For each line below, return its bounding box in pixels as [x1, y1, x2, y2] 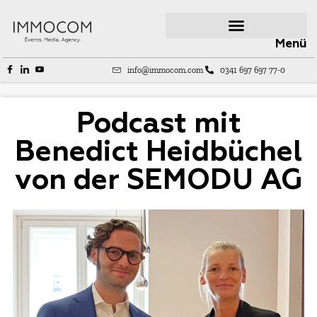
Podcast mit [76, 110, 241, 139]
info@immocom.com [127, 65, 204, 75]
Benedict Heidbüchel [15, 139, 302, 168]
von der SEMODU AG [15, 167, 302, 196]
